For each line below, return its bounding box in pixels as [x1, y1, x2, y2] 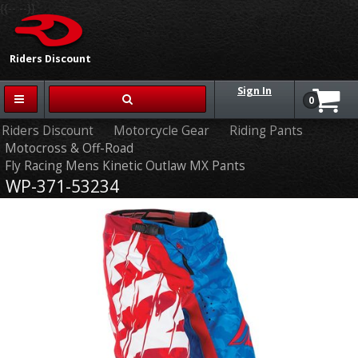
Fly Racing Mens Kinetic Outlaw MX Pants [5, 157, 245, 174]
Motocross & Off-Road [5, 140, 133, 157]
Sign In [237, 84, 272, 97]
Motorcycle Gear [113, 122, 209, 139]
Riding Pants [229, 122, 303, 139]
